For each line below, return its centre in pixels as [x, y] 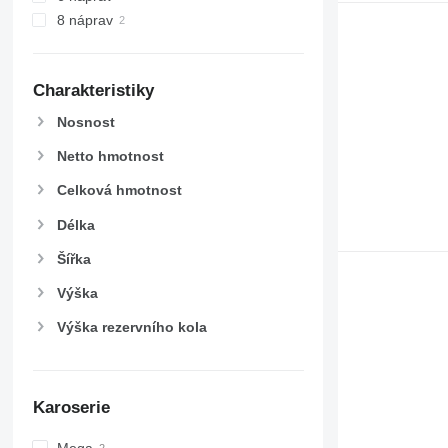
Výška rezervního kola [131, 327]
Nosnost [85, 122]
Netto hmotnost [110, 156]
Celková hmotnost [119, 190]
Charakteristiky [93, 91]
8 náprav [84, 20]
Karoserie [71, 407]
